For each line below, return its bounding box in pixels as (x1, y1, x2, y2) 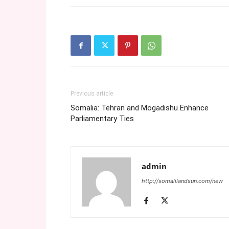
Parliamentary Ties (71, 114, 134, 123)
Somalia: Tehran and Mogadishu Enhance (71, 103, 209, 112)
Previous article (71, 90, 113, 97)
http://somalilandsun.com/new (142, 177, 223, 185)
